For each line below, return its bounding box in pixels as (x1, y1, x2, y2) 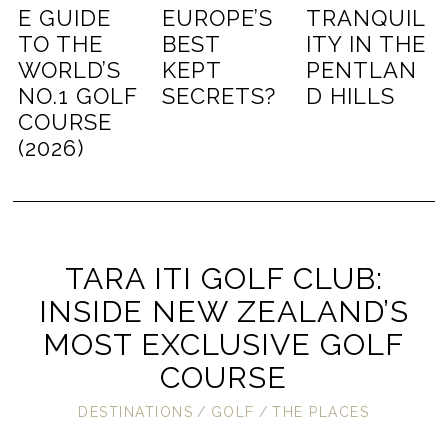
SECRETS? (162, 82, 277, 109)
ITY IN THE (305, 30, 426, 57)
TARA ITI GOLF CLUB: (64, 260, 383, 296)
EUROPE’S (162, 4, 274, 31)
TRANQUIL (305, 4, 426, 31)
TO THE (18, 30, 104, 57)
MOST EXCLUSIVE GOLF (43, 326, 405, 362)
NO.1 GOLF (18, 82, 138, 109)
